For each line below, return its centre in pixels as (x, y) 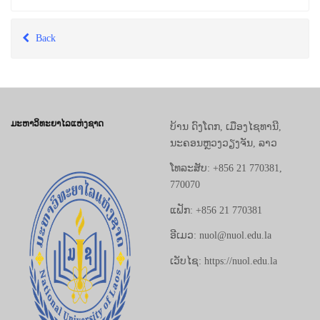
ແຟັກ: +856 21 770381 (216, 210)
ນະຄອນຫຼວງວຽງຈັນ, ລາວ (223, 143)
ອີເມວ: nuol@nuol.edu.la (220, 235)
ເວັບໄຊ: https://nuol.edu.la (223, 261)
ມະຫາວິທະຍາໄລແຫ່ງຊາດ (57, 123)
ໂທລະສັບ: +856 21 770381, (226, 168)
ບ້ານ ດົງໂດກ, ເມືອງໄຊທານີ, (225, 126)
